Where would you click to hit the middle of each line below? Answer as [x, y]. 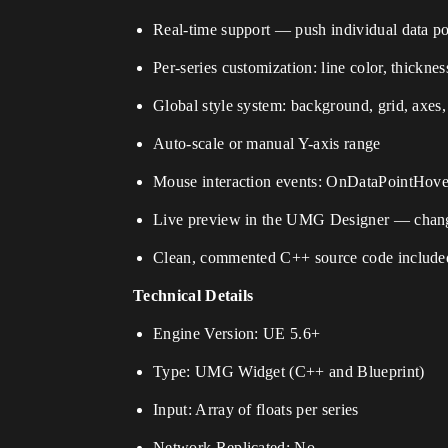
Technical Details [193, 295]
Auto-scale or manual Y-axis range [267, 143]
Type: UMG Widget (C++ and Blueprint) [289, 371]
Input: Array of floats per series [256, 409]
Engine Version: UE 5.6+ [237, 333]
